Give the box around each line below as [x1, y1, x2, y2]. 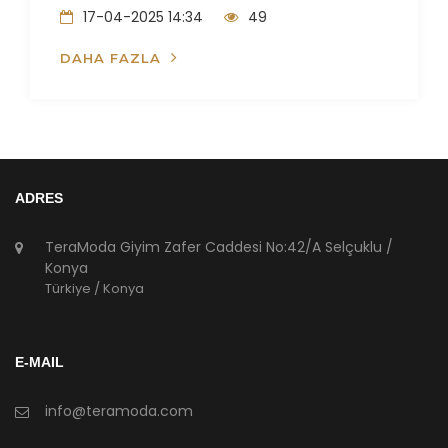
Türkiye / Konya [45, 279, 144, 298]
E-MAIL [15, 354, 64, 370]
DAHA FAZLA [60, 50, 161, 66]
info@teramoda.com [45, 401, 193, 421]
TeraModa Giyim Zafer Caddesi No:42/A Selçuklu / [45, 237, 393, 257]
